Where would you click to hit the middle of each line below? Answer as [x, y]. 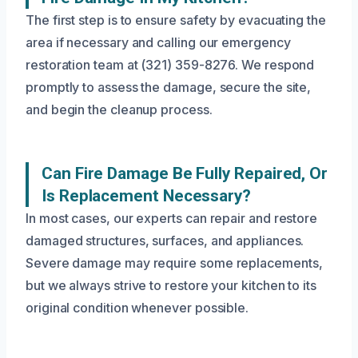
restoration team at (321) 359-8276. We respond [170, 65]
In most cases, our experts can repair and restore [172, 219]
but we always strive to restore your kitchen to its [171, 286]
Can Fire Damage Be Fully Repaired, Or [185, 174]
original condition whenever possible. [137, 308]
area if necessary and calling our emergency [158, 43]
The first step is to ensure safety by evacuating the [176, 20]
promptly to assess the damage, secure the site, [169, 88]
